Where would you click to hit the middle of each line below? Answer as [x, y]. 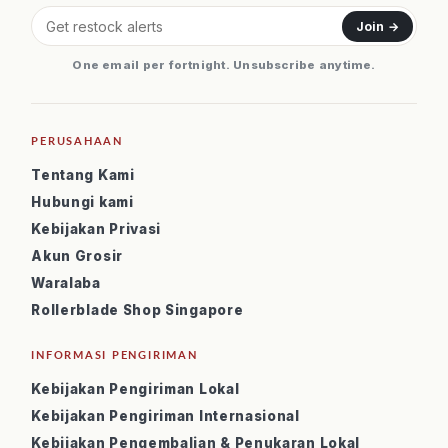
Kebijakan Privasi [96, 229]
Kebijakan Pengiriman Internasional [165, 416]
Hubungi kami [82, 202]
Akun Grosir [77, 256]
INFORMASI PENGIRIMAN [114, 354]
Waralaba [66, 283]
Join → [377, 26]
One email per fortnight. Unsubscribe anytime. [224, 65]
